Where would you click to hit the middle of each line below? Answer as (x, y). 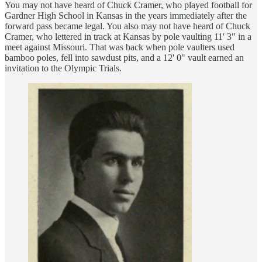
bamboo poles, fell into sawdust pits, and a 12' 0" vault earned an (124, 57)
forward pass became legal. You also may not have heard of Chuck (127, 26)
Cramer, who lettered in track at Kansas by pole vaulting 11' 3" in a (128, 36)
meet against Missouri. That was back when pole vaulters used (120, 47)
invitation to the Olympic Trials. (63, 68)
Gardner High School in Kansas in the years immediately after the (126, 15)
